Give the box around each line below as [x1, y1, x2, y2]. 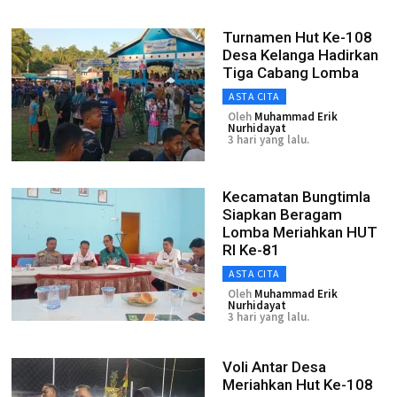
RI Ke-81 [222, 241, 280, 259]
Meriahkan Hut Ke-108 [222, 376, 373, 393]
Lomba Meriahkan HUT [222, 223, 378, 241]
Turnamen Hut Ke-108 [222, 28, 372, 46]
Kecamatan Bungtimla [222, 188, 370, 206]
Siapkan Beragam [222, 206, 342, 223]
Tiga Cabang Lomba [222, 64, 359, 82]
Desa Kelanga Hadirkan [222, 46, 378, 64]
